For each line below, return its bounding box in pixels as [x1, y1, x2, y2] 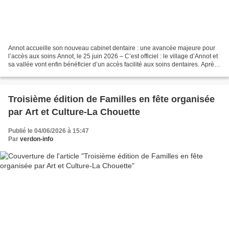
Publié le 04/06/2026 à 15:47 [8, 127, 89, 134]
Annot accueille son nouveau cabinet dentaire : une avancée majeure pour [8, 44, 215, 52]
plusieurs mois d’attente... [8, 68, 79, 76]
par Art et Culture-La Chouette [8, 106, 140, 117]
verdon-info [20, 135, 53, 143]
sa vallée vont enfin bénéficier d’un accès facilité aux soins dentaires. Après [8, 60, 217, 68]
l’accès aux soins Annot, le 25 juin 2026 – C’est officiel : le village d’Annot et [8, 52, 218, 60]
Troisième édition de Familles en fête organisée [8, 94, 215, 104]
